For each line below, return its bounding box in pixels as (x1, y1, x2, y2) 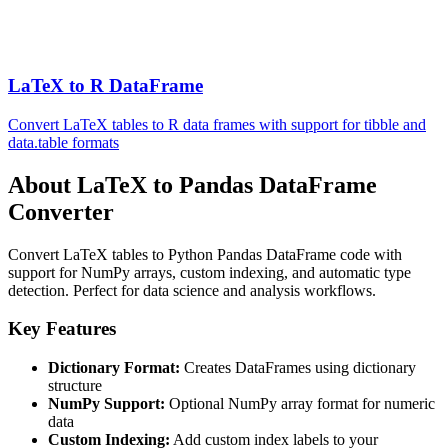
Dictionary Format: (48, 359, 180, 377)
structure (48, 377, 102, 395)
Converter (8, 198, 114, 225)
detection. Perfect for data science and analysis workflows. (8, 281, 376, 299)
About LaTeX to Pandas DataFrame (8, 171, 377, 198)
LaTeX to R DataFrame (8, 75, 203, 97)
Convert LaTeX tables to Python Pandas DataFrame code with (8, 245, 402, 263)
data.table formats (8, 133, 119, 151)
